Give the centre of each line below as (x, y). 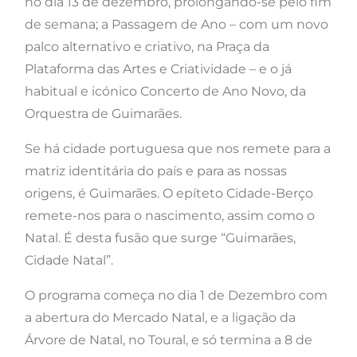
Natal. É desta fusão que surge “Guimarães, (160, 237)
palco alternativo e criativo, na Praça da (147, 46)
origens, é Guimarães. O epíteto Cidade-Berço (169, 193)
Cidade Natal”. (69, 260)
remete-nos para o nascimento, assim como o (170, 215)
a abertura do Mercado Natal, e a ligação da (160, 317)
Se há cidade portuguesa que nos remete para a (178, 148)
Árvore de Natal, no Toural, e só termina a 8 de (169, 339)
